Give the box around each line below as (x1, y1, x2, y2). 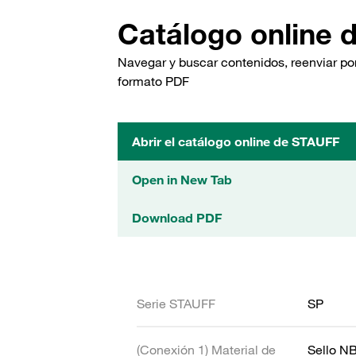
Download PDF (132, 210, 222, 226)
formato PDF (118, 73, 189, 89)
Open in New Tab (132, 172, 232, 188)
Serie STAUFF (137, 296, 215, 311)
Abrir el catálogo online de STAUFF (132, 133, 339, 149)
